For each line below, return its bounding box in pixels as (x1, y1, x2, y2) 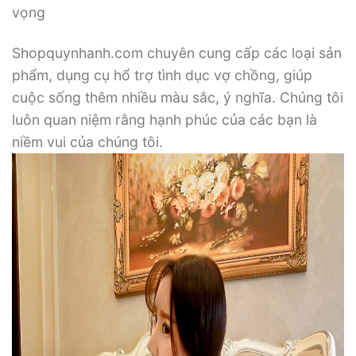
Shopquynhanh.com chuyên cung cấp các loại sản (12, 44, 342, 62)
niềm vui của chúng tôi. (12, 133, 163, 151)
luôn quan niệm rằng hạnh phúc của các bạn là (12, 111, 317, 129)
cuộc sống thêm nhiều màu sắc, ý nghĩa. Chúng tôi (12, 89, 343, 106)
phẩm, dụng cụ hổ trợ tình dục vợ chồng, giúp (12, 67, 312, 84)
